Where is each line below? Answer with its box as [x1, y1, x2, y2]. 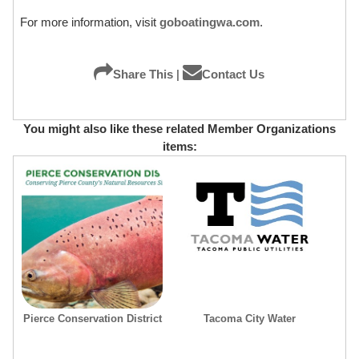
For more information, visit [20, 14, 159, 29]
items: [162, 139, 197, 153]
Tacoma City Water [203, 312, 296, 325]
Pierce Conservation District [22, 312, 162, 325]
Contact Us [202, 67, 265, 81]
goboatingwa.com [159, 14, 260, 29]
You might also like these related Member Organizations [23, 121, 336, 135]
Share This [113, 67, 174, 81]
